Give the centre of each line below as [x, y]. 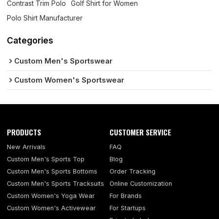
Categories [30, 41]
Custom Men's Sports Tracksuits [56, 184]
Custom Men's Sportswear [64, 61]
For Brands [126, 196]
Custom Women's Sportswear [69, 80]
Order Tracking [132, 172]
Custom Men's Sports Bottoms [52, 172]
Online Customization [141, 184]
